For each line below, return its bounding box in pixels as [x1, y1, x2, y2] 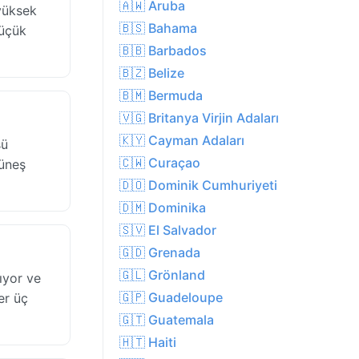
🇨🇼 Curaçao [119, 155, 200, 171]
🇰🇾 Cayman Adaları [119, 132, 244, 149]
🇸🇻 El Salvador [119, 222, 216, 239]
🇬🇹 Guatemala [119, 312, 214, 329]
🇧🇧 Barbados [119, 42, 207, 59]
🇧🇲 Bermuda [119, 87, 203, 104]
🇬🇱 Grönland [119, 267, 205, 284]
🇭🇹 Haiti [119, 334, 176, 351]
